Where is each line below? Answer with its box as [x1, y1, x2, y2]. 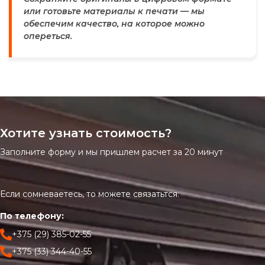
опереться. [24, 31, 72, 41]
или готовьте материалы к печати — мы [24, 6, 205, 17]
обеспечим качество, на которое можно [24, 18, 205, 29]
